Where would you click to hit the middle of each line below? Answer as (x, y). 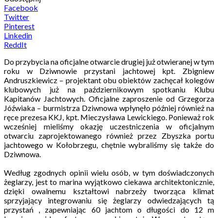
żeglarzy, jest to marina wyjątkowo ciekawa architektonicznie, (109, 182)
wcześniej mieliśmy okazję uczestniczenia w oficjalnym (109, 126)
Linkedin (18, 35)
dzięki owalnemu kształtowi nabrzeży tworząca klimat (109, 191)
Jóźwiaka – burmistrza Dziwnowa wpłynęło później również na (109, 108)
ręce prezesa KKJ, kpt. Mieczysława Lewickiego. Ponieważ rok (109, 117)
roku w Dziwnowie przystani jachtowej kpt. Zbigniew (109, 71)
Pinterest (19, 26)
